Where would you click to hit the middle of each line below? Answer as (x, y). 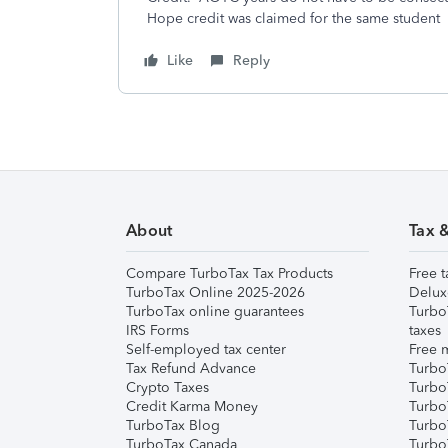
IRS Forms (157, 330)
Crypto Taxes (167, 387)
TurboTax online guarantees (215, 311)
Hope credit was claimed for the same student (293, 18)
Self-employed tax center (206, 349)
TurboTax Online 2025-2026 (215, 292)
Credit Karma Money (192, 406)
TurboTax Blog (173, 425)
